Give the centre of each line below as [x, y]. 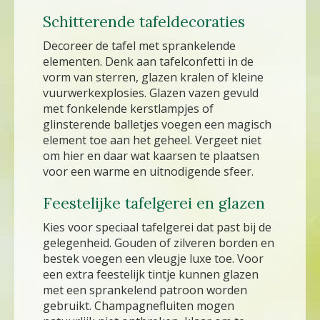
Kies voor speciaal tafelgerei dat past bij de [157, 227]
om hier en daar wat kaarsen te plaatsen [151, 155]
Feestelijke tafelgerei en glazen [154, 203]
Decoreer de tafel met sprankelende [139, 45]
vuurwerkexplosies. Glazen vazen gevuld [151, 92]
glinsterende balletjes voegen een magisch [157, 124]
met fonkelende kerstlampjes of [128, 108]
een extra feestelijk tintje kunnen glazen [151, 274]
